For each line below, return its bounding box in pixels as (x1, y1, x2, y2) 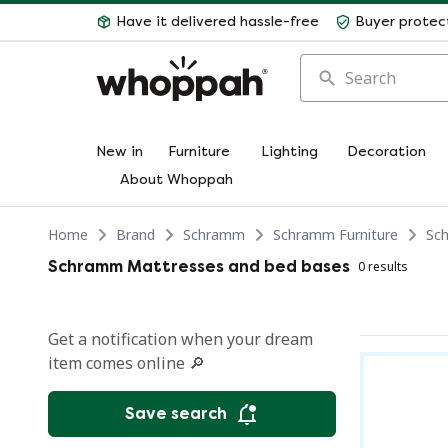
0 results (358, 258, 408, 275)
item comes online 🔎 (48, 352, 205, 374)
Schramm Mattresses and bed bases (48, 257, 350, 276)
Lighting (261, 143, 318, 160)
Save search (125, 404, 227, 423)
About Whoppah (120, 171, 233, 188)
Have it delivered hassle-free (116, 13, 319, 30)
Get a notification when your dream (48, 328, 313, 350)
